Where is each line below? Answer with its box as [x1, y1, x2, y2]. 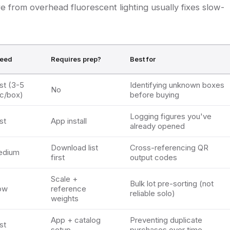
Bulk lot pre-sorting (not [130, 179, 214, 189]
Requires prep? [51, 55, 101, 64]
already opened [130, 121, 185, 131]
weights [51, 194, 79, 204]
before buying [130, 90, 179, 100]
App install [51, 116, 87, 126]
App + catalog [51, 215, 101, 225]
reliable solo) [130, 188, 175, 199]
